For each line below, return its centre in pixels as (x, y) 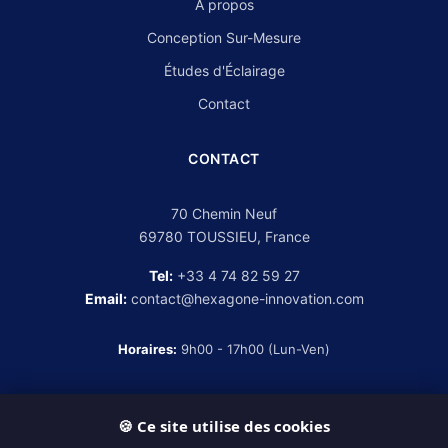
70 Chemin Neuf (224, 213)
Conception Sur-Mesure (224, 37)
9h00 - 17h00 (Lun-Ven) (253, 349)
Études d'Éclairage (224, 70)
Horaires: (147, 349)
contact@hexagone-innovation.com (247, 298)
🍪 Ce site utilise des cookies (224, 426)
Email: (105, 298)
